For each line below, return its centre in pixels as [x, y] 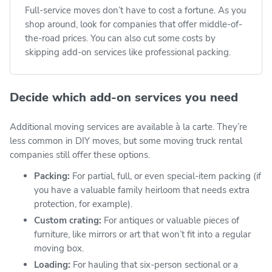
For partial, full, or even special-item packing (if [165, 176]
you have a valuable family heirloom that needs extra [142, 190]
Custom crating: [68, 220]
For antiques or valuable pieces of [170, 220]
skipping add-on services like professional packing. [128, 52]
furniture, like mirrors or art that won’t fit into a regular [142, 234]
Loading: [52, 264]
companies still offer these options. [80, 155]
